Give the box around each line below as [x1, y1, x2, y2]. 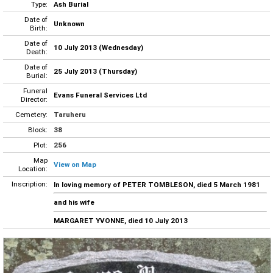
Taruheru [54, 110, 86, 119]
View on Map [54, 160, 96, 169]
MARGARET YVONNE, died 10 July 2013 [54, 216, 188, 225]
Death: [26, 47, 48, 56]
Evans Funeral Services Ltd [54, 90, 147, 99]
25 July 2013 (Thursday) [54, 66, 137, 76]
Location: [18, 164, 48, 173]
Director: [21, 94, 48, 104]
